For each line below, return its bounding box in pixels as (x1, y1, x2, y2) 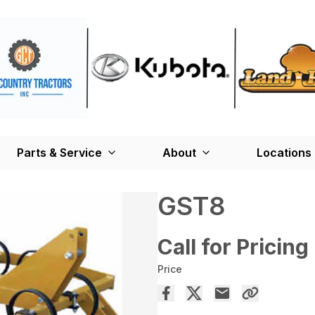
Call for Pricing (157, 234, 309, 260)
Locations (257, 146, 311, 160)
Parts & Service (17, 146, 102, 160)
